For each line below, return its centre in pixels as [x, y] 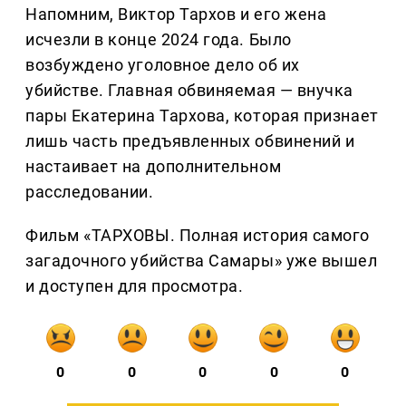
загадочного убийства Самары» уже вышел [202, 261]
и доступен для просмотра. [135, 286]
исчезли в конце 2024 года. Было [159, 40]
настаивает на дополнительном [154, 167]
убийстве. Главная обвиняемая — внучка [189, 91]
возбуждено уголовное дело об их [163, 65]
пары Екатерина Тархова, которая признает [202, 116]
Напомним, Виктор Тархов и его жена [176, 14]
